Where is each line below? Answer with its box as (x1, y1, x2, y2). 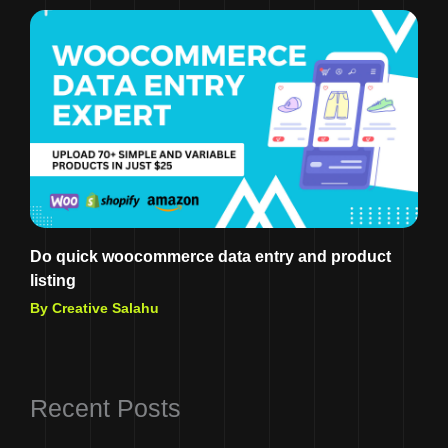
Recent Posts (30, 395, 181, 423)
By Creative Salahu (30, 300, 159, 317)
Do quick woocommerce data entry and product (30, 248, 391, 266)
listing (30, 272, 76, 290)
